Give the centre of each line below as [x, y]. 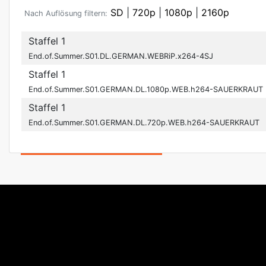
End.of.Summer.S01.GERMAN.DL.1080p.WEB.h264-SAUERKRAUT [146, 89]
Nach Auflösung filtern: [66, 13]
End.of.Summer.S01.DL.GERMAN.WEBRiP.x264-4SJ [121, 56]
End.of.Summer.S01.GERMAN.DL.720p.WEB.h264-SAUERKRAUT [144, 123]
